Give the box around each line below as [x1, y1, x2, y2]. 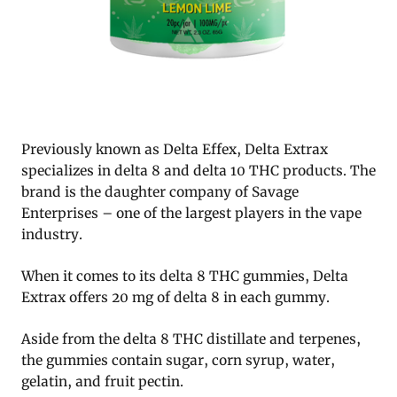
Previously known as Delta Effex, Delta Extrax [21, 141, 328, 159]
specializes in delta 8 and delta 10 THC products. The [21, 162, 376, 180]
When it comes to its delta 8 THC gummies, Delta [21, 268, 348, 285]
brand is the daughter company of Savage [21, 183, 299, 201]
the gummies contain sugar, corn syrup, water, [21, 352, 335, 370]
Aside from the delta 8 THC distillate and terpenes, [21, 331, 361, 348]
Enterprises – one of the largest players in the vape [21, 205, 362, 222]
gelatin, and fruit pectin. [21, 373, 183, 391]
